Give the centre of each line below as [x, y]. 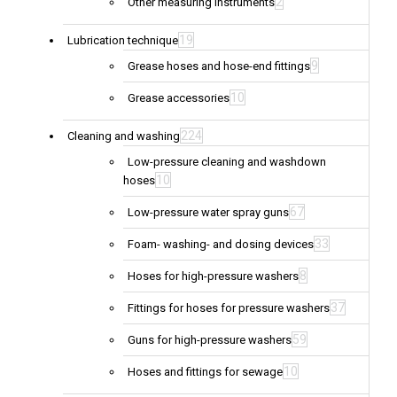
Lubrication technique [123, 41]
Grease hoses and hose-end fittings [219, 66]
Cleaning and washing [124, 136]
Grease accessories [179, 98]
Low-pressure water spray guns [208, 213]
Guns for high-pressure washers [210, 340]
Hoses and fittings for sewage [205, 372]
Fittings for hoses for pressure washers [229, 308]
